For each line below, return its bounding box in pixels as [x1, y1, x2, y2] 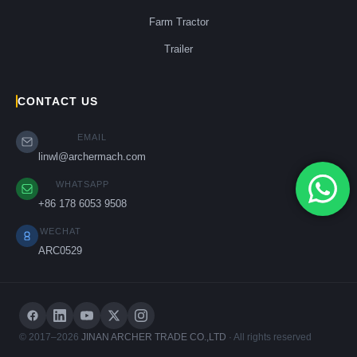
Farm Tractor [148, 16, 209, 28]
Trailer [164, 43, 193, 55]
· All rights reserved [226, 331, 312, 343]
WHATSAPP [56, 179, 109, 189]
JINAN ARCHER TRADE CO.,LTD [81, 331, 226, 343]
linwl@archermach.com [38, 151, 146, 163]
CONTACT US [18, 95, 98, 108]
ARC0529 [38, 245, 82, 257]
